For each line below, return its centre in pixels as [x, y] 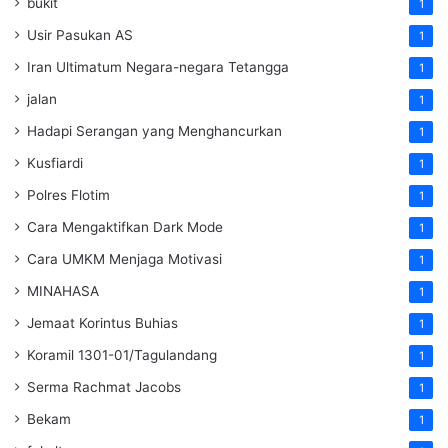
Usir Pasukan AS [80, 34]
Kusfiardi [55, 162]
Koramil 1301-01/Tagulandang [122, 354]
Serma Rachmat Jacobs [104, 386]
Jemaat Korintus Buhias [102, 322]
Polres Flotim [68, 194]
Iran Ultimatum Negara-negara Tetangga [158, 66]
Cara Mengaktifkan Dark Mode [125, 226]
